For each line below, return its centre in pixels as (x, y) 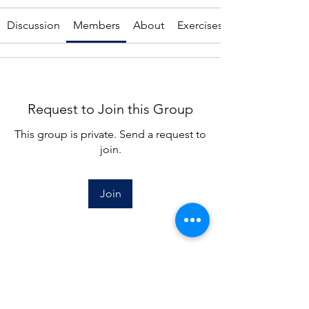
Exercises (200, 25)
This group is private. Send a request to (110, 134)
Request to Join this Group (110, 109)
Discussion (33, 25)
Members (96, 25)
